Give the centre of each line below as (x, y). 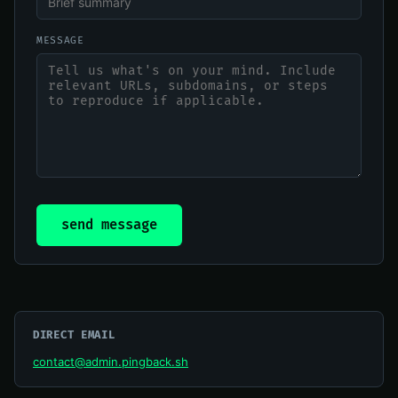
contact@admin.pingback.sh (111, 362)
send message (109, 226)
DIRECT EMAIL (74, 336)
